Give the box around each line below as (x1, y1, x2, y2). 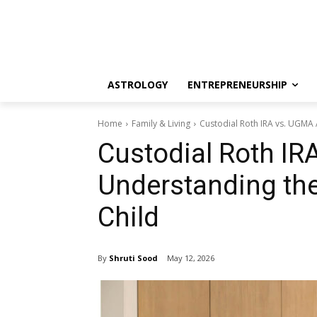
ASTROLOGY (108, 78, 168, 91)
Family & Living (132, 117, 190, 129)
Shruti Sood (109, 252, 158, 263)
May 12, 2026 (167, 253, 214, 264)
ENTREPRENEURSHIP (188, 78, 287, 91)
